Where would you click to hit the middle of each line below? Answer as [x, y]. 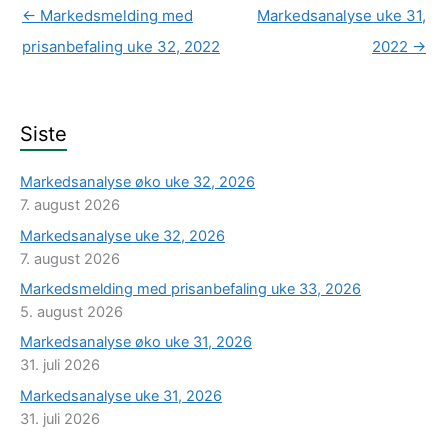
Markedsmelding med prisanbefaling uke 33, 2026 [190, 288]
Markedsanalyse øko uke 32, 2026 [137, 182]
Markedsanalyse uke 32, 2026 [122, 235]
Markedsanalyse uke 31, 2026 [121, 395]
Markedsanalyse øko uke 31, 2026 [136, 342]
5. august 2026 [71, 311]
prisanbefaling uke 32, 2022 [121, 46]
